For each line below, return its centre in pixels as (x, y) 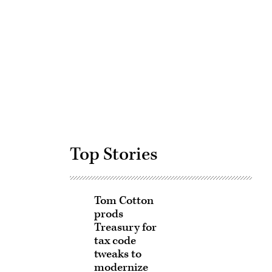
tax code (115, 241)
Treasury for (125, 227)
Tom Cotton (124, 201)
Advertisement (196, 45)
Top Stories (114, 154)
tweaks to (117, 254)
